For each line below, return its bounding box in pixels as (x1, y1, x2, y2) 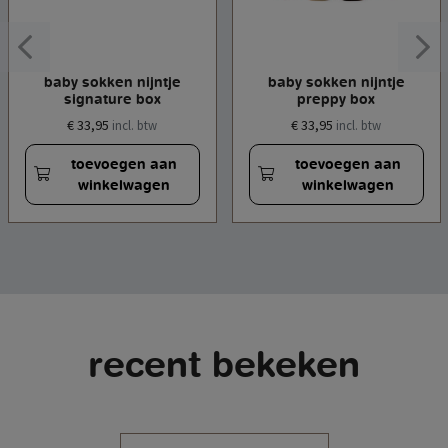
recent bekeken (88, 342, 360, 386)
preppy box (297, 89, 375, 107)
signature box (63, 89, 161, 107)
